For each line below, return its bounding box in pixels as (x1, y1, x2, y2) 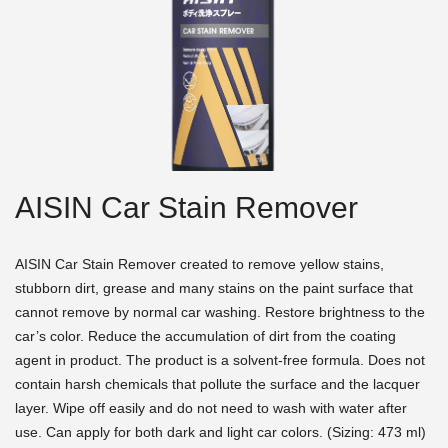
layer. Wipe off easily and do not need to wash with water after (15, 400, 407, 417)
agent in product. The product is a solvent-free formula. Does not (15, 352, 425, 369)
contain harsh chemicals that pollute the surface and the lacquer (15, 376, 420, 393)
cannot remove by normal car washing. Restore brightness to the (15, 304, 425, 321)
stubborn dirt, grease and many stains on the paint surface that (15, 280, 413, 297)
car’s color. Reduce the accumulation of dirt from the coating (15, 328, 396, 345)
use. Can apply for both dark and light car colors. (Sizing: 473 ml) (15, 424, 426, 441)
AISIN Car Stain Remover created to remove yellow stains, (15, 256, 384, 273)
